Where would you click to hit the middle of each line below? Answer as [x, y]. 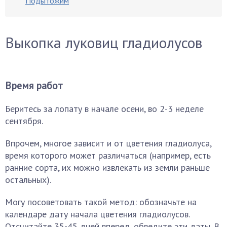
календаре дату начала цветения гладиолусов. [97, 214]
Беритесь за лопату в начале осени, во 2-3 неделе [104, 109]
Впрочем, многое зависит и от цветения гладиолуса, [108, 143]
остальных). [28, 180]
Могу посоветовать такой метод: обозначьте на [101, 202]
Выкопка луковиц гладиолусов [104, 42]
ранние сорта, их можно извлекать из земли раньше [107, 167]
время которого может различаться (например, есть [108, 155]
